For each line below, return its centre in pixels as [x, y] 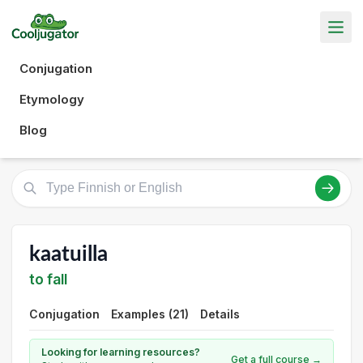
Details [220, 314]
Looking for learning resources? [121, 352]
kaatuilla [68, 254]
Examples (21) [150, 314]
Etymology [52, 99]
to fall [48, 279]
